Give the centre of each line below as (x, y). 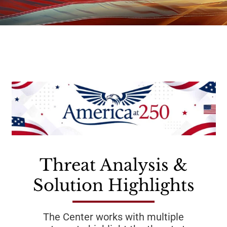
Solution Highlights (113, 186)
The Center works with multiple (46, 217)
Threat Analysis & (113, 165)
